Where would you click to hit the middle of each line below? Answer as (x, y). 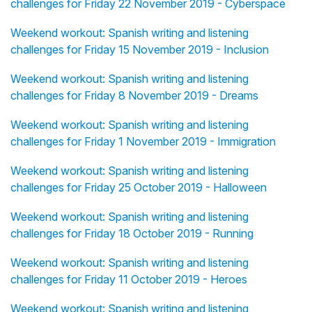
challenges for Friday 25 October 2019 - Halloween (139, 188)
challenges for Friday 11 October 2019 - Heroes (129, 280)
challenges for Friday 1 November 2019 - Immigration (143, 142)
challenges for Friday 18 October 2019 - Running (132, 234)
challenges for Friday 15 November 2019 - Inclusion (140, 50)
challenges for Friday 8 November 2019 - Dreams (134, 96)
